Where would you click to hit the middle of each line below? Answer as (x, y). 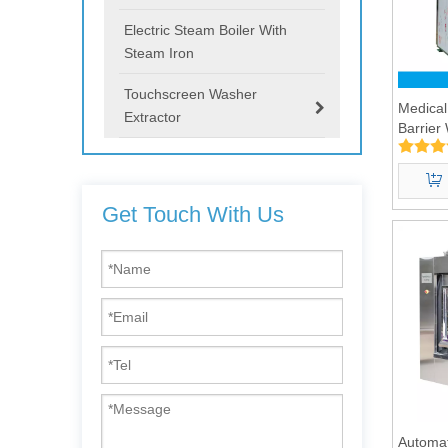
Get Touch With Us (193, 214)
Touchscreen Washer (190, 93)
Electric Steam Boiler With (205, 29)
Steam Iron (159, 52)
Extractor (152, 116)
